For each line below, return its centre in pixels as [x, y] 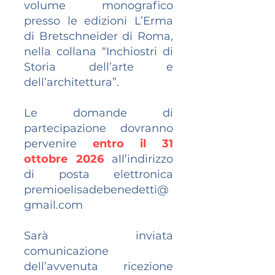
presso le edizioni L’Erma [99, 21]
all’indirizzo [138, 159]
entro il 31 [133, 144]
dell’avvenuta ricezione [99, 266]
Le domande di [99, 113]
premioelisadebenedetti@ [96, 190]
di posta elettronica [99, 174]
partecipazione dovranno [99, 128]
